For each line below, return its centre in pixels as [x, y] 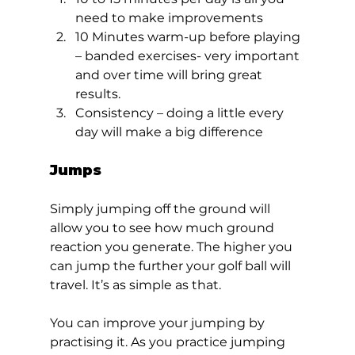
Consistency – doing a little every [181, 113]
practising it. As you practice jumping [169, 342]
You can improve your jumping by [158, 323]
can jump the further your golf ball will [172, 265]
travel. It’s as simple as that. [137, 284]
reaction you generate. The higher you [172, 246]
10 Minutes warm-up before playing [189, 36]
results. [97, 94]
